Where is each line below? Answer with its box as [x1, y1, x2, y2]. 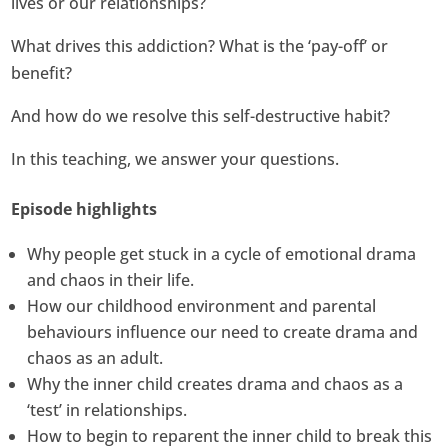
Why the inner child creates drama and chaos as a [27, 372, 404, 395]
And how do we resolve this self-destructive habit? [11, 104, 391, 127]
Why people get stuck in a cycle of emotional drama [27, 242, 417, 265]
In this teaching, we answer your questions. [11, 147, 340, 170]
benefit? [11, 61, 73, 84]
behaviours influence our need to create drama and [27, 320, 419, 343]
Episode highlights [11, 197, 158, 220]
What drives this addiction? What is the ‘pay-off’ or [11, 34, 389, 57]
